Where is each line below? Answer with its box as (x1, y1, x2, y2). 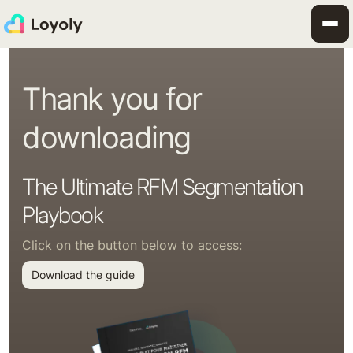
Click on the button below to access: (22, 237, 242, 254)
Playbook (22, 202, 102, 229)
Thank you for (22, 80, 202, 117)
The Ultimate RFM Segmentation (22, 173, 303, 201)
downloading (22, 119, 191, 156)
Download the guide (32, 268, 135, 282)
